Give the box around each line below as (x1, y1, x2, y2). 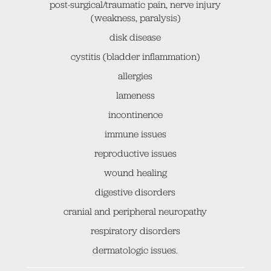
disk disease (109, 30, 162, 44)
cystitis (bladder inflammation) (71, 50, 200, 63)
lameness (116, 88, 155, 102)
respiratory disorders (90, 224, 180, 237)
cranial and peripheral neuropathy (64, 204, 207, 218)
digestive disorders (95, 185, 176, 198)
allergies (118, 69, 153, 82)
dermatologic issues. (93, 243, 178, 256)
